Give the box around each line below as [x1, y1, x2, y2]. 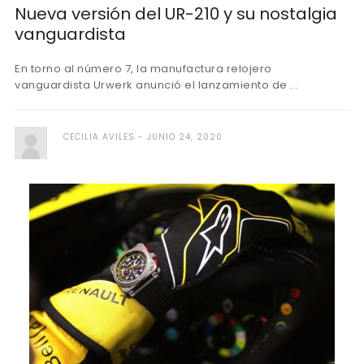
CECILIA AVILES [63, 131, 135, 143]
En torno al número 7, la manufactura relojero [15, 61, 272, 76]
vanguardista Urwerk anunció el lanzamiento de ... [15, 77, 299, 93]
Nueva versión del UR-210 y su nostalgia [15, 2, 337, 25]
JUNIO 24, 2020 [147, 131, 223, 143]
